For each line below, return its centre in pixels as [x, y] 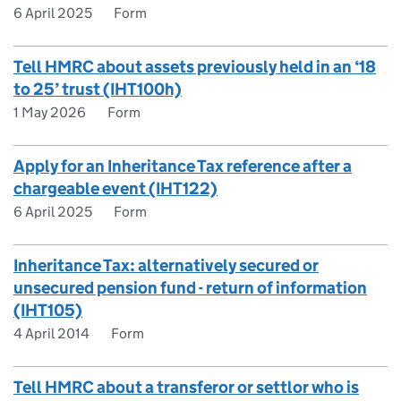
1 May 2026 [50, 112]
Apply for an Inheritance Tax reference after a [183, 166]
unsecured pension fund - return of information [190, 288]
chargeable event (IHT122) [115, 188]
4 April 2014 [51, 333]
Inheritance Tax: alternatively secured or [166, 265]
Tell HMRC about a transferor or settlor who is [186, 387]
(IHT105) [48, 310]
